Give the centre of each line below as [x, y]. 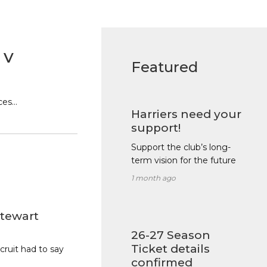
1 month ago [153, 178]
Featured [164, 67]
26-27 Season [170, 235]
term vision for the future [183, 161]
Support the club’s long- [181, 148]
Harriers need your [186, 114]
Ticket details [170, 249]
